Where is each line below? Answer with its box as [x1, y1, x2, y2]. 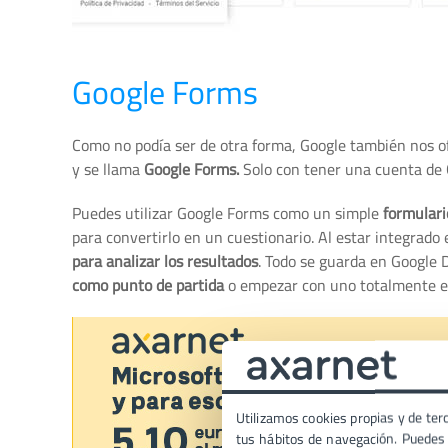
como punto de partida [72, 270, 224, 300]
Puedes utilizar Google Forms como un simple [72, 198, 383, 228]
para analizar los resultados [72, 246, 258, 276]
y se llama [72, 154, 144, 184]
